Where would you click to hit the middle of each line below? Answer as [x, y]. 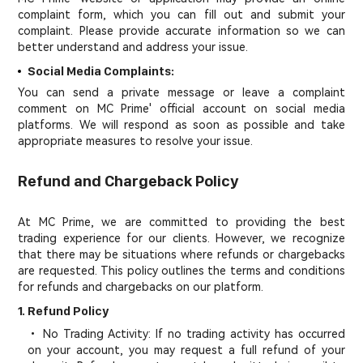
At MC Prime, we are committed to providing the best [181, 222]
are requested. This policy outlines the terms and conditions [181, 271]
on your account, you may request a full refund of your [186, 350]
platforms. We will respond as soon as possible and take [181, 125]
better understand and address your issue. [133, 47]
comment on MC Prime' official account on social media [181, 109]
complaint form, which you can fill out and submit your [181, 15]
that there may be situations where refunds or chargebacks [181, 254]
